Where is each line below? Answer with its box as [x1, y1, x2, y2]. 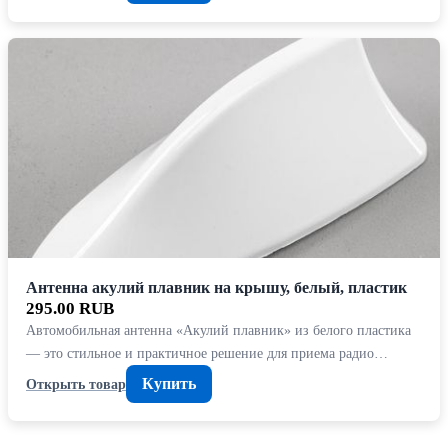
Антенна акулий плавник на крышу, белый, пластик [26, 279, 407, 297]
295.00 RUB [26, 299, 114, 319]
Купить [142, 375, 196, 393]
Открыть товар [26, 375, 126, 392]
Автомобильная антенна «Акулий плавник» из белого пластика [26, 322, 411, 339]
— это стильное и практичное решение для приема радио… [26, 345, 388, 362]
